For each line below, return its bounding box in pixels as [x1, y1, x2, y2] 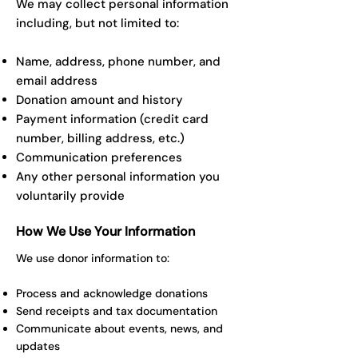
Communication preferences [16, 149, 182, 165]
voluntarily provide [16, 188, 125, 204]
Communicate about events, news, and [16, 321, 223, 336]
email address [16, 73, 97, 89]
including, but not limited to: [16, 15, 179, 31]
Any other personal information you [16, 169, 220, 185]
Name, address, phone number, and [16, 54, 221, 70]
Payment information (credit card [16, 111, 209, 127]
